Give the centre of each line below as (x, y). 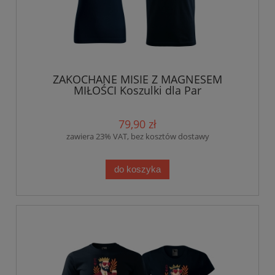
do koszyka (137, 169)
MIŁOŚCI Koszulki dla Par (137, 91)
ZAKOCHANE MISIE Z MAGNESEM (137, 79)
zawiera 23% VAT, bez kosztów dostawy (137, 137)
